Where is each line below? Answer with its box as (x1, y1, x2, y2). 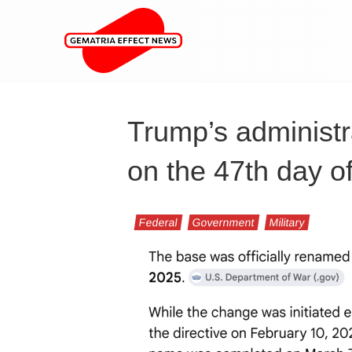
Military (268, 216, 306, 229)
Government (191, 216, 256, 229)
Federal (137, 216, 179, 229)
